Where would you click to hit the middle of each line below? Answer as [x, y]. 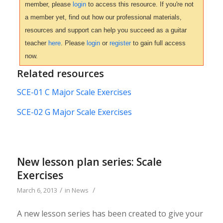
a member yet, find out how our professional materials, [103, 17]
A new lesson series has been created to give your [110, 214]
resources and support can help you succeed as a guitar [106, 30]
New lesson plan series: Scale [89, 162]
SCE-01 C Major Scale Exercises [74, 92]
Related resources [60, 73]
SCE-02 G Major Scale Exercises [74, 112]
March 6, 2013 [37, 190]
